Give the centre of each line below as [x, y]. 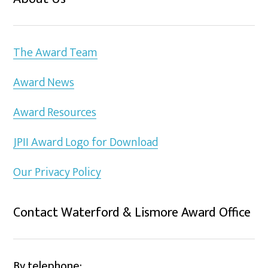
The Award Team [56, 53]
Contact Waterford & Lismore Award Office [132, 213]
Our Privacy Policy [57, 172]
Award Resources [55, 112]
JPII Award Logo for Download [86, 142]
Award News [44, 83]
